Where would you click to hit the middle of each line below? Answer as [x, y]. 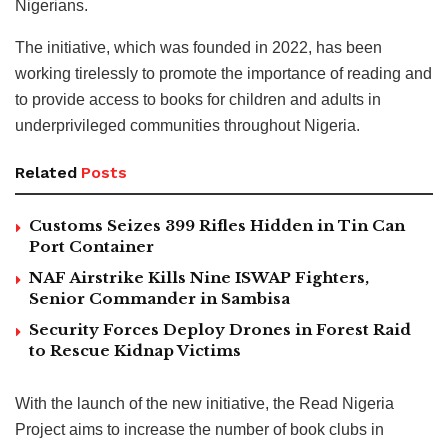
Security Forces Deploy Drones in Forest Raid [220, 329]
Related [46, 172]
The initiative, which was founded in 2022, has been [198, 47]
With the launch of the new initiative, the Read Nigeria [204, 403]
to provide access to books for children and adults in [198, 99]
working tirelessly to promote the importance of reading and [223, 73]
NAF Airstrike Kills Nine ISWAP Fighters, [199, 277]
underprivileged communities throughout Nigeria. [187, 125]
